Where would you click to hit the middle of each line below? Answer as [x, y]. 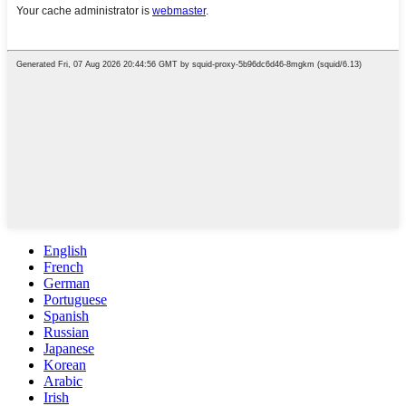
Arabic [63, 382]
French [63, 267]
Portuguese [75, 300]
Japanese [69, 349]
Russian [66, 333]
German [67, 284]
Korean [65, 365]
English [65, 251]
